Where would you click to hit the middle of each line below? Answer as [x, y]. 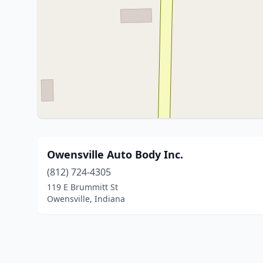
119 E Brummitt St [82, 187]
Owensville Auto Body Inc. [115, 154]
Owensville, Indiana [86, 199]
